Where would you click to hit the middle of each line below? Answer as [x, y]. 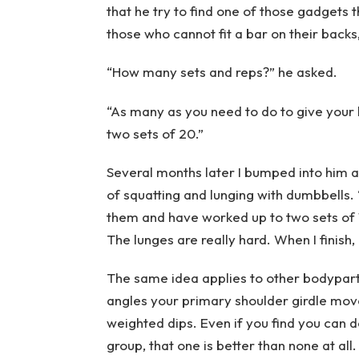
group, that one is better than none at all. [231, 345]
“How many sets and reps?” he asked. [222, 72]
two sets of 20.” [155, 133]
